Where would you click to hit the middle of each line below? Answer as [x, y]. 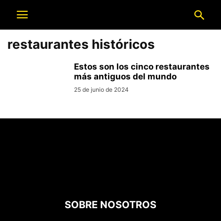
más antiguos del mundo [125, 76]
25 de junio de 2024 [101, 90]
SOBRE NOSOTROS [110, 205]
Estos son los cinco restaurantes [142, 67]
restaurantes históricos [81, 44]
